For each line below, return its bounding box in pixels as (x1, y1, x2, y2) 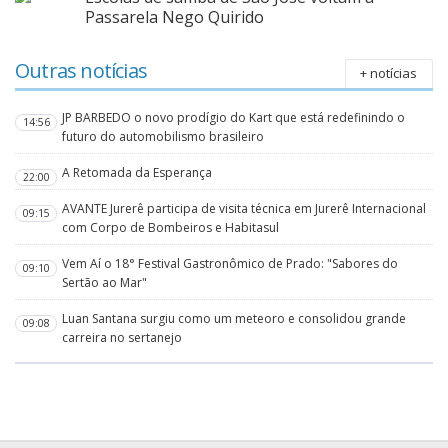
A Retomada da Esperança (62, 164, 213, 182)
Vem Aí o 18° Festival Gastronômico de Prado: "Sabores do (62, 255, 399, 273)
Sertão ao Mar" (62, 274, 148, 292)
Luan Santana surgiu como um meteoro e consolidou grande (62, 310, 407, 328)
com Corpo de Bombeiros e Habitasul (62, 219, 280, 237)
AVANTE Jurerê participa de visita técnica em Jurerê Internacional (62, 200, 427, 218)
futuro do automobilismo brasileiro (62, 128, 265, 146)
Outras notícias (15, 57, 147, 85)
